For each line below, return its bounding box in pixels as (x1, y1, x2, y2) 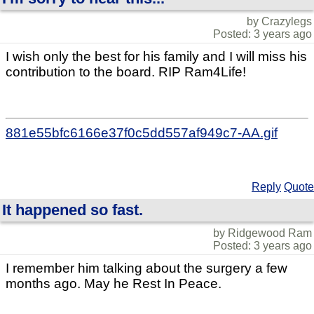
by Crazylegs (247, 15, 312, 27)
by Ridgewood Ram (213, 227, 312, 240)
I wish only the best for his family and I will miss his (6, 49, 307, 64)
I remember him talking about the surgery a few (6, 261, 287, 276)
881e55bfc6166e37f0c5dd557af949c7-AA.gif (6, 125, 278, 141)
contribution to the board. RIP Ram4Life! (6, 64, 246, 79)
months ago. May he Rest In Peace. (6, 276, 221, 292)
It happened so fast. (2, 201, 143, 219)
